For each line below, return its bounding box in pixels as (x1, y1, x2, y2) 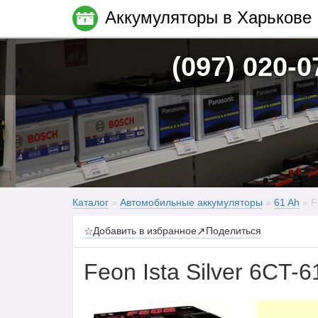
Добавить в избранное (93, 225, 197, 236)
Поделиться (206, 225, 261, 236)
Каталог (72, 197, 109, 208)
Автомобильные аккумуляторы (120, 197, 263, 208)
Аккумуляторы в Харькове (105, 8, 312, 27)
